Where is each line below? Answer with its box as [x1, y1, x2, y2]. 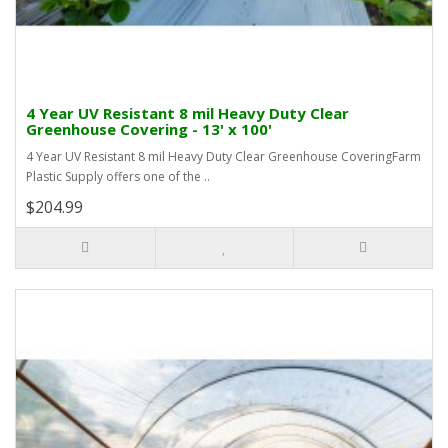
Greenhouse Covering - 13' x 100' [26, 119, 272, 140]
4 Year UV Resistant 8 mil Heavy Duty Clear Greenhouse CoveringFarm [26, 148, 421, 166]
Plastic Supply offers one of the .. [26, 168, 210, 186]
